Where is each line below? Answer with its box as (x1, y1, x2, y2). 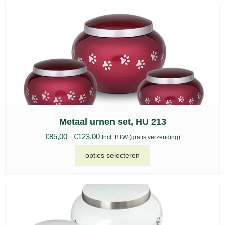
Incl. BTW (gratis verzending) (101, 134, 180, 141)
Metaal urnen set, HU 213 (59, 117, 166, 127)
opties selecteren (85, 151, 140, 159)
